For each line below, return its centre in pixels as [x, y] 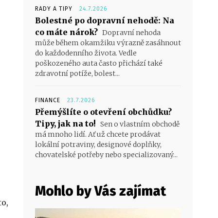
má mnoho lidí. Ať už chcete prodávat [98, 135]
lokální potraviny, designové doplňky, [98, 145]
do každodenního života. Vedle [86, 53]
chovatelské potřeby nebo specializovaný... [106, 155]
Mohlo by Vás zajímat [100, 191]
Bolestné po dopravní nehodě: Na [105, 21]
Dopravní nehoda [131, 33]
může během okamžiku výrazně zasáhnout [108, 43]
